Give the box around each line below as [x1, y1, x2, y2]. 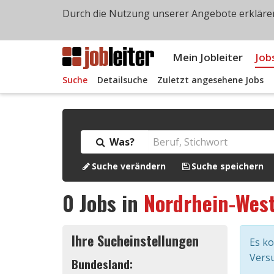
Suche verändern [92, 160, 166, 172]
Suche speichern [191, 160, 264, 172]
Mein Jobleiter [172, 50, 243, 64]
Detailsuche [97, 74, 147, 86]
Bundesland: [72, 255, 133, 273]
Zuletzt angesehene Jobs [157, 74, 264, 86]
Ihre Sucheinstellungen [72, 230, 199, 250]
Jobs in [74, 187, 144, 218]
